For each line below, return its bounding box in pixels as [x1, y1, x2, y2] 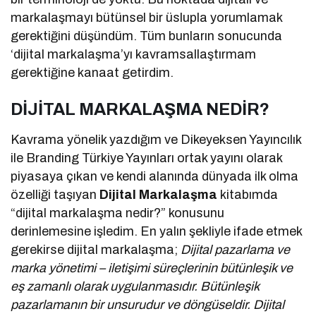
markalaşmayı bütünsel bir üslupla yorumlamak [11, 11, 283, 25]
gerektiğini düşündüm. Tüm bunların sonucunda [11, 29, 283, 44]
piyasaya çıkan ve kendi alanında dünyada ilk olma [11, 169, 299, 184]
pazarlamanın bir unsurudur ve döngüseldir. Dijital [11, 298, 285, 312]
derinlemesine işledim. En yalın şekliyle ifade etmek [11, 224, 303, 239]
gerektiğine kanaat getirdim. [11, 66, 174, 80]
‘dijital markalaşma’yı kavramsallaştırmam [11, 47, 257, 62]
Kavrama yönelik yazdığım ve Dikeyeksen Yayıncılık [11, 133, 302, 147]
